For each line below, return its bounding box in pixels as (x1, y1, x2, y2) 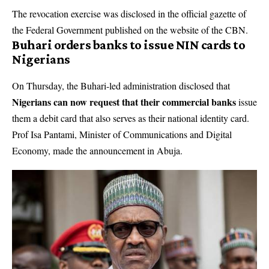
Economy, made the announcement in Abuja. (12, 144, 183, 157)
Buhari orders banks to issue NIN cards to (12, 37, 246, 53)
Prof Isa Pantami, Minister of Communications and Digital (12, 127, 232, 141)
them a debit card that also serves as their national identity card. (12, 111, 249, 124)
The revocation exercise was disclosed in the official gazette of (12, 7, 246, 20)
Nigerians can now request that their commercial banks (12, 94, 236, 109)
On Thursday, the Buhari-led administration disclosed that (12, 79, 230, 92)
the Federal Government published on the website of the (12, 23, 225, 37)
